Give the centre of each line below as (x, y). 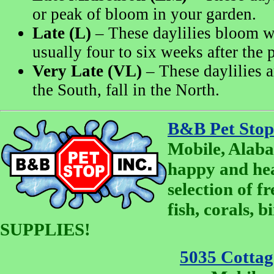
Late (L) (62, 33)
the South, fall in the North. (126, 90)
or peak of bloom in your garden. (144, 14)
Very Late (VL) (87, 71)
